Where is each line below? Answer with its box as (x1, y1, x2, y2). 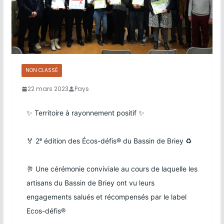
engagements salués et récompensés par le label (26, 192, 186, 201)
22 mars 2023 (27, 84, 68, 93)
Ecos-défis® (26, 206, 65, 215)
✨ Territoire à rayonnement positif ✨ (26, 108, 144, 117)
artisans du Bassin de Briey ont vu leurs (26, 178, 154, 187)
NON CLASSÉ (25, 66, 58, 74)
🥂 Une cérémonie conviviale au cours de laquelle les (26, 164, 197, 173)
